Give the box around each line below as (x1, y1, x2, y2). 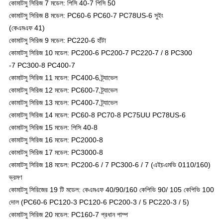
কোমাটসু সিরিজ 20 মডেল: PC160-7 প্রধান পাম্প (8, 211, 128, 219)
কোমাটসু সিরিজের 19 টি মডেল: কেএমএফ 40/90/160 (8, 186, 139, 194)
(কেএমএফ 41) (8, 24, 45, 32)
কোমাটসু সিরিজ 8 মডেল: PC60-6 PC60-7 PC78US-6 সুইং (8, 11, 163, 20)
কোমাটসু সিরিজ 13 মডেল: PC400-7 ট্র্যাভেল (8, 99, 117, 107)
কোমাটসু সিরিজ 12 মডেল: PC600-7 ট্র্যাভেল (8, 86, 117, 95)
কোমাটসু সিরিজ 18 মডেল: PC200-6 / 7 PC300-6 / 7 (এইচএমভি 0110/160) (8, 161, 211, 169)
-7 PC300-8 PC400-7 (8, 61, 75, 70)
